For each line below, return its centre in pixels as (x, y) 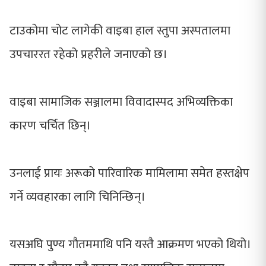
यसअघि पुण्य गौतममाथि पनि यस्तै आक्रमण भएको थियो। (130, 244)
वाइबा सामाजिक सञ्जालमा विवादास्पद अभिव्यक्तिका (121, 102)
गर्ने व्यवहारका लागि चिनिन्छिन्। (77, 197)
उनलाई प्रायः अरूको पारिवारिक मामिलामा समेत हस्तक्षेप (129, 173)
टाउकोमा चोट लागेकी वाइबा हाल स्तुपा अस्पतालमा (120, 30)
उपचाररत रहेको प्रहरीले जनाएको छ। (88, 54)
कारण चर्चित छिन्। (52, 125)
